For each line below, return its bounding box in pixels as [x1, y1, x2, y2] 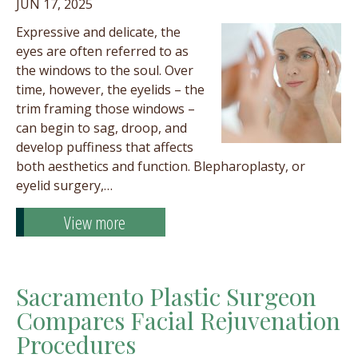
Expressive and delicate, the [16, 23, 181, 41]
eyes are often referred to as [16, 42, 189, 60]
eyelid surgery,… [16, 177, 113, 194]
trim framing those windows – [16, 100, 195, 117]
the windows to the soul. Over [16, 62, 193, 79]
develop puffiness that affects [16, 138, 193, 156]
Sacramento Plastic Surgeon [16, 280, 316, 312]
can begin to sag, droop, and [16, 119, 187, 137]
